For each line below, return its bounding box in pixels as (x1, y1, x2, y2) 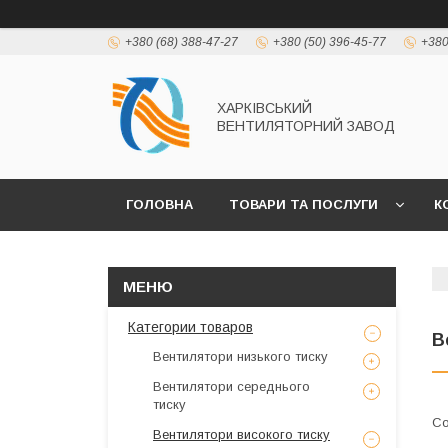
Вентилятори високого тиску (153, 427, 330, 442)
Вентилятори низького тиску (153, 349, 328, 364)
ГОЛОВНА (126, 197, 193, 212)
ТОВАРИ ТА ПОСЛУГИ (229, 197, 378, 212)
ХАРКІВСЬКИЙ (217, 100, 312, 116)
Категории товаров (128, 319, 253, 335)
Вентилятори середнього (153, 379, 310, 394)
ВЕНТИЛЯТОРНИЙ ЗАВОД (217, 118, 395, 134)
